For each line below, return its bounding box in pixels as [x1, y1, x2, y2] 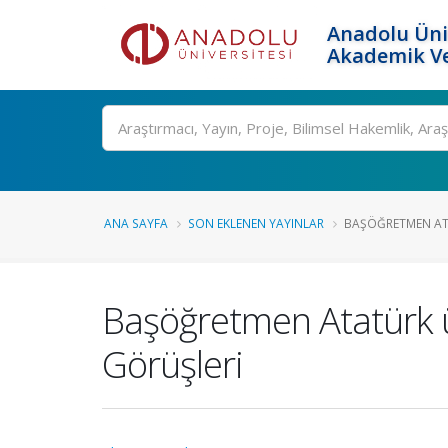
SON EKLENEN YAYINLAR [188, 215, 324, 231]
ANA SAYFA [104, 215, 168, 231]
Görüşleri [102, 339, 243, 389]
